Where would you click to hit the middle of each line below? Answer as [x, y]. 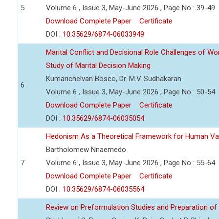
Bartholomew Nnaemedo [86, 150]
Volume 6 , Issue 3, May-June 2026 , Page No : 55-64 [131, 163]
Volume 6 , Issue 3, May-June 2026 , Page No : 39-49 [131, 8]
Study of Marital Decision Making [98, 66]
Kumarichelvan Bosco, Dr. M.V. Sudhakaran [114, 79]
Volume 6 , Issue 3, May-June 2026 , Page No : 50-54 [131, 92]
